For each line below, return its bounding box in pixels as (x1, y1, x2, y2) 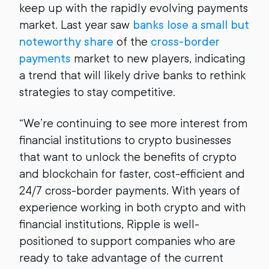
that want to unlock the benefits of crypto (19, 150, 237, 164)
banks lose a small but (133, 18, 249, 32)
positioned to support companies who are (19, 234, 235, 248)
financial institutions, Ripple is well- (19, 217, 199, 231)
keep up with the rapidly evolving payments (19, 1, 248, 15)
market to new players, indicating (71, 52, 246, 65)
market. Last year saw (19, 18, 133, 32)
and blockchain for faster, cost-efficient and (19, 167, 245, 181)
